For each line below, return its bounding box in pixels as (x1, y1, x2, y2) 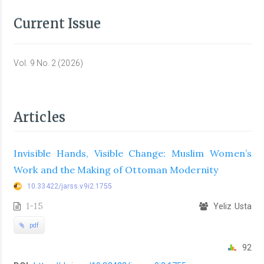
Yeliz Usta (210, 202, 252, 212)
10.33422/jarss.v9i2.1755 (27, 182, 113, 191)
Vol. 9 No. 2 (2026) (14, 58, 83, 68)
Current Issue (14, 15, 101, 32)
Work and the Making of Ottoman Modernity (14, 164, 219, 176)
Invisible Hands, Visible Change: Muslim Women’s (14, 147, 252, 160)
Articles (14, 108, 65, 126)
